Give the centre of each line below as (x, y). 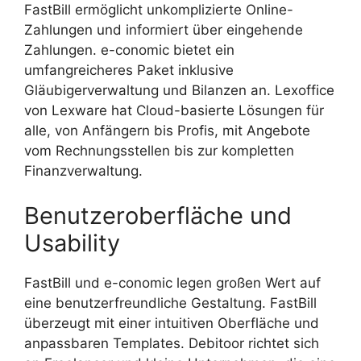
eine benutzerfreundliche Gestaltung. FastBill (170, 303)
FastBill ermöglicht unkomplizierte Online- (159, 10)
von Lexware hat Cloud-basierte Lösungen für (174, 111)
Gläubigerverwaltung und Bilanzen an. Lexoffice (179, 91)
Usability (72, 243)
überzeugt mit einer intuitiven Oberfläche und (172, 323)
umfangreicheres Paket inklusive (129, 71)
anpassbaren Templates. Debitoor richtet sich (172, 343)
